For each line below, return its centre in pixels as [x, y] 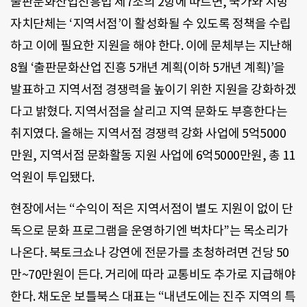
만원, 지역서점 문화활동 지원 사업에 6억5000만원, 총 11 [153, 155]
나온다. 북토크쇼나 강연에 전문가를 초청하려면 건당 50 [150, 252]
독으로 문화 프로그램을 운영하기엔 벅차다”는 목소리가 [149, 230]
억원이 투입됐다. [52, 177]
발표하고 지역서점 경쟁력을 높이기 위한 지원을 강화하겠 [153, 89]
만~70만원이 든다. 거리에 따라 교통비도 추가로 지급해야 [153, 274]
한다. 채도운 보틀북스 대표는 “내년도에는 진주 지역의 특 [153, 296]
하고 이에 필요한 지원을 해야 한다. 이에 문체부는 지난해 [151, 45]
